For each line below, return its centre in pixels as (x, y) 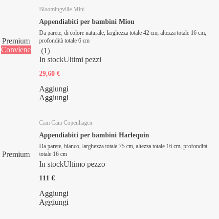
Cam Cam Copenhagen (66, 122)
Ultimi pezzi (82, 59)
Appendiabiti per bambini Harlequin (94, 135)
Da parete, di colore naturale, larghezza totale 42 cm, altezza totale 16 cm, (123, 33)
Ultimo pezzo (84, 164)
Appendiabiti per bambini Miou (87, 22)
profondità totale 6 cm (64, 40)
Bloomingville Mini (62, 9)
